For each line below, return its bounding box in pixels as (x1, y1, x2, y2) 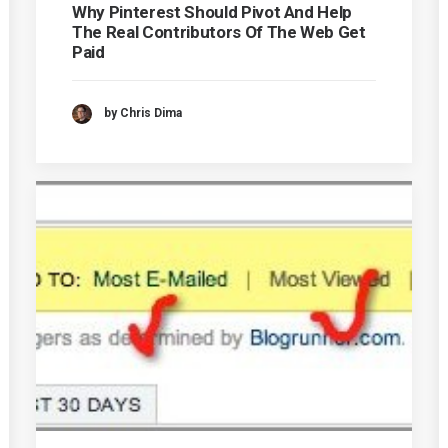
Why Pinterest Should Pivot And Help (72, 2, 353, 22)
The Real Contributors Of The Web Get (72, 22, 366, 42)
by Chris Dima (104, 106, 182, 121)
